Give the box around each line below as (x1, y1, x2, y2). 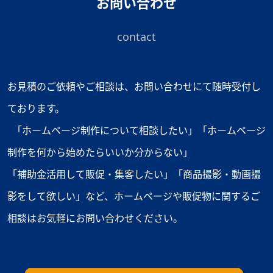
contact (117, 29, 156, 44)
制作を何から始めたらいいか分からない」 (7, 146, 193, 159)
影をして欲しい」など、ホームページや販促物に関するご (7, 190, 260, 203)
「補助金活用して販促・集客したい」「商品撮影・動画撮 (7, 168, 261, 181)
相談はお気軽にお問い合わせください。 (7, 211, 183, 225)
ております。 (7, 102, 65, 115)
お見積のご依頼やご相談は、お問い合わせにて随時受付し (7, 80, 261, 93)
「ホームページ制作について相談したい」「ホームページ (7, 124, 266, 137)
